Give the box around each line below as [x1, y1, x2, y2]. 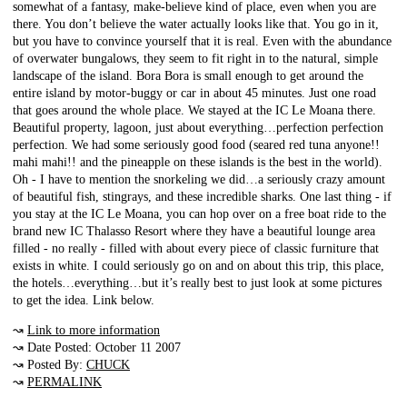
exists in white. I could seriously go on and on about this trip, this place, [13, 259, 384, 273]
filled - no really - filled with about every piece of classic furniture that [13, 242, 379, 256]
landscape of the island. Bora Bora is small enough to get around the [13, 69, 363, 84]
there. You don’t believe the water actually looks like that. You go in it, [13, 17, 379, 32]
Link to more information [27, 323, 160, 338]
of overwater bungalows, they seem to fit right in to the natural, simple [13, 52, 378, 66]
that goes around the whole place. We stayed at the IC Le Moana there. [13, 104, 376, 118]
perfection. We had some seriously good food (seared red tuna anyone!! [13, 138, 380, 153]
